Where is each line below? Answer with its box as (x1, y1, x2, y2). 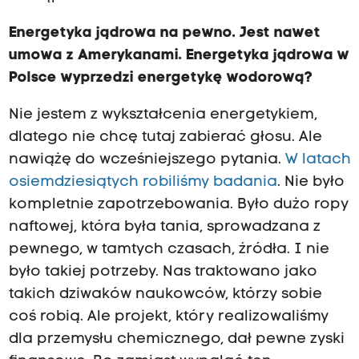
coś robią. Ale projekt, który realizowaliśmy (8, 309, 329, 325)
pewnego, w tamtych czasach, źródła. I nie (8, 242, 329, 258)
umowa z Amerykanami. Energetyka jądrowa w (8, 48, 349, 64)
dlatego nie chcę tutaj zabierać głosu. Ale (8, 130, 322, 146)
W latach (284, 152, 351, 168)
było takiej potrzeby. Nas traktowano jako (8, 264, 317, 280)
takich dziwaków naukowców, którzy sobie (8, 287, 322, 303)
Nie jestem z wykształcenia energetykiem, (8, 107, 317, 123)
